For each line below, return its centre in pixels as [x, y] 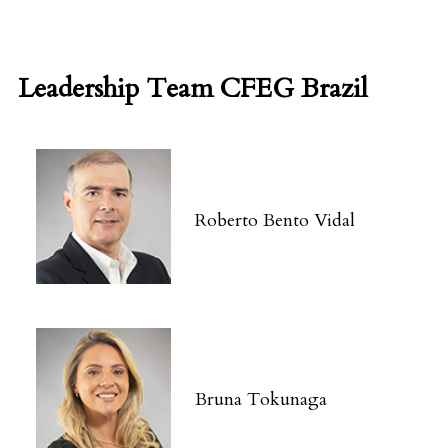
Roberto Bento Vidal [275, 221]
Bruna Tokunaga [261, 400]
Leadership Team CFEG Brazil [193, 88]
